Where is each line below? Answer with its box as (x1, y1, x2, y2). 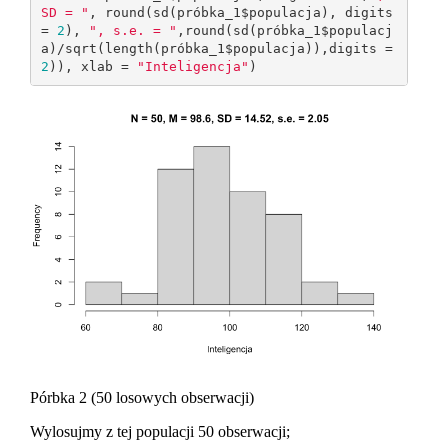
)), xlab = (48, 58, 137, 74)
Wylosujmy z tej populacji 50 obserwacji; (30, 423, 290, 441)
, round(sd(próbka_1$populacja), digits (88, 4, 393, 20)
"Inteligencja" (136, 58, 249, 74)
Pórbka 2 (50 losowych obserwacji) (30, 389, 254, 407)
